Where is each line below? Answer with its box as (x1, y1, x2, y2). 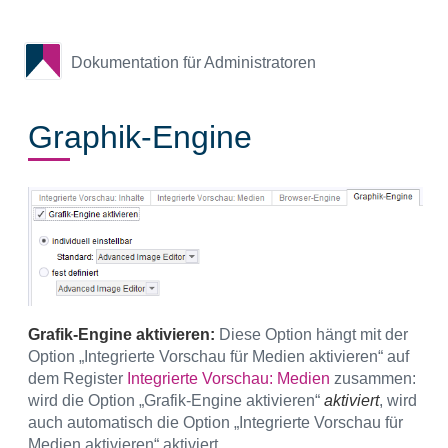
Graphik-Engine (28, 119, 252, 155)
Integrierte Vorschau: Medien (127, 370, 330, 388)
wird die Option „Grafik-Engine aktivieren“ (28, 392, 324, 410)
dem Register (28, 370, 127, 388)
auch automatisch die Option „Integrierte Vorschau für (28, 414, 403, 432)
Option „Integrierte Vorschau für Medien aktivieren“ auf (28, 348, 409, 366)
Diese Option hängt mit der (215, 326, 408, 344)
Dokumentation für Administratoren (71, 53, 316, 71)
